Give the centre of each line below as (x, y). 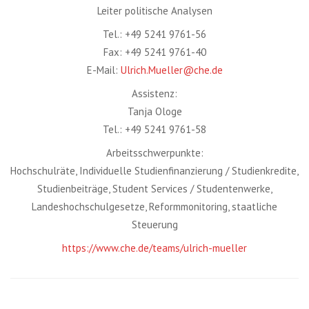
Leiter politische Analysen (154, 11)
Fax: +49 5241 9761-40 (154, 52)
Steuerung (154, 225)
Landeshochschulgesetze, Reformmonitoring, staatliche (154, 207)
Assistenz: (154, 93)
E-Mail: (103, 70)
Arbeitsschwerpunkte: (154, 153)
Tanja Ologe (154, 111)
